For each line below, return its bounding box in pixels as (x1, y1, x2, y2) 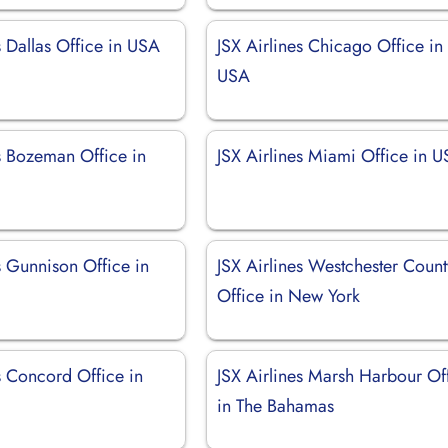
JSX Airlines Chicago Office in (217, 32, 444, 59)
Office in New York (217, 282, 361, 309)
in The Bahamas (217, 392, 335, 419)
